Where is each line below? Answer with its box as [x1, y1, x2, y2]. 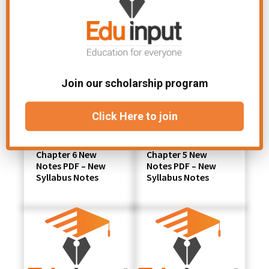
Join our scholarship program [61, 77, 208, 90]
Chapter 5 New [147, 148, 207, 160]
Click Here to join [91, 110, 178, 123]
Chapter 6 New [36, 148, 97, 160]
